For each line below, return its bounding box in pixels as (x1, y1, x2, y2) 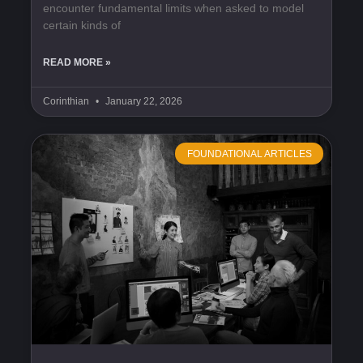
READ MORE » (43, 57, 111, 69)
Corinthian (43, 96, 92, 108)
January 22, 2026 (103, 96, 182, 108)
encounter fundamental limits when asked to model (43, 2, 304, 15)
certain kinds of (43, 19, 121, 32)
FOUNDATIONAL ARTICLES (186, 147, 312, 160)
